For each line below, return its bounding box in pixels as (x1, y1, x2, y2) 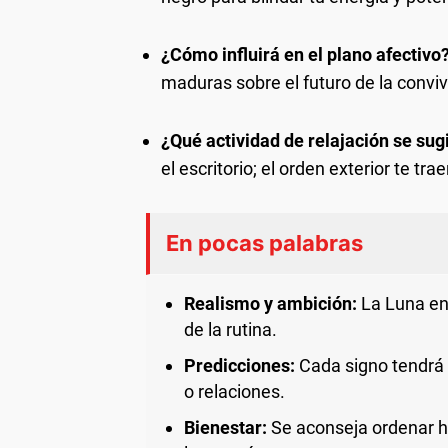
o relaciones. (184, 381, 285, 402)
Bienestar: (184, 417, 267, 438)
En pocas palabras (166, 230, 363, 256)
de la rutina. (184, 319, 277, 340)
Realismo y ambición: (184, 293, 357, 314)
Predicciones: (184, 355, 295, 376)
